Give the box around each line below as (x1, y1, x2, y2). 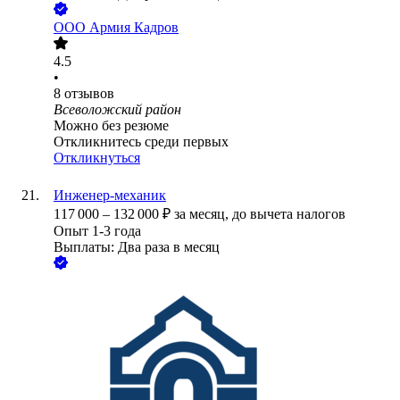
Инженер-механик (54, 187, 166, 204)
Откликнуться (54, 150, 140, 166)
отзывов (64, 86, 114, 102)
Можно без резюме (54, 118, 169, 134)
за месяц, (174, 206, 232, 222)
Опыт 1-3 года (54, 223, 141, 239)
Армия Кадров (89, 20, 179, 36)
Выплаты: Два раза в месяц (54, 239, 220, 255)
